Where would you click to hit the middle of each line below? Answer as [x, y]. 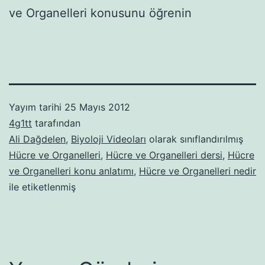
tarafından [56, 123]
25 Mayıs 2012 [97, 107]
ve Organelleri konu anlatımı [71, 171]
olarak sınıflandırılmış [195, 139]
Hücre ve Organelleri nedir [198, 171]
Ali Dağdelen [37, 139]
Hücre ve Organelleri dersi [164, 155]
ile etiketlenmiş [42, 187]
